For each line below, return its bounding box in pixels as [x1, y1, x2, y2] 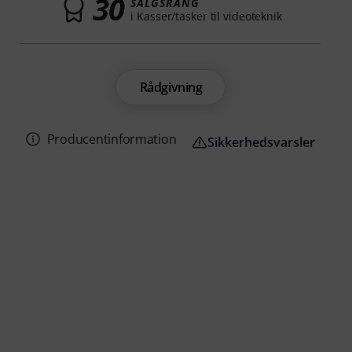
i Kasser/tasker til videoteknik [130, 8, 282, 24]
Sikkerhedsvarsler [207, 133, 316, 151]
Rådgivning [139, 79, 203, 97]
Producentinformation [46, 130, 177, 148]
